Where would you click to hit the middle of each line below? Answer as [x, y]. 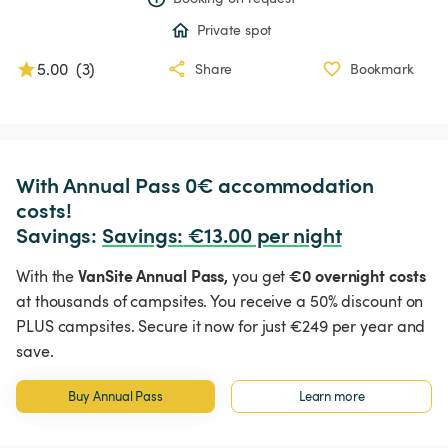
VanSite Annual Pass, [153, 275]
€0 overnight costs [357, 275]
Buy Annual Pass [115, 396]
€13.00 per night [262, 235]
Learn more [331, 396]
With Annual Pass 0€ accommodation [197, 185]
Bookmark [381, 69]
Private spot [234, 30]
